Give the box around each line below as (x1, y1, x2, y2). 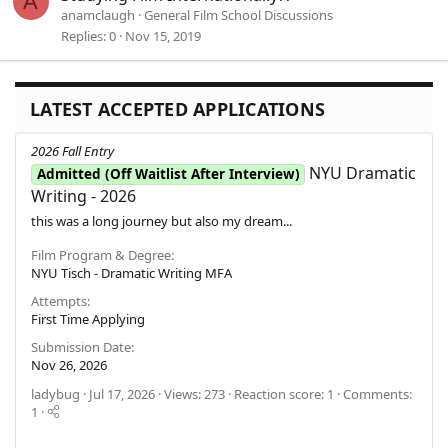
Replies (61, 27, 103, 46)
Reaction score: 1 (234, 384, 334, 403)
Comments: (343, 384, 412, 403)
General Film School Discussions (144, 6, 333, 25)
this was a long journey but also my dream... (31, 211, 292, 230)
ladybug (31, 384, 80, 403)
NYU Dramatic (309, 161, 417, 184)
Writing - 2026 (31, 184, 136, 207)
